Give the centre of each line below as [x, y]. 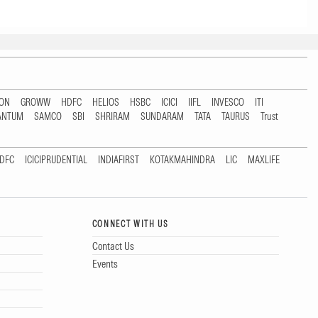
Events [105, 263]
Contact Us [113, 246]
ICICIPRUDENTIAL [56, 160]
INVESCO [228, 103]
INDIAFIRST [119, 160]
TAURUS [236, 117]
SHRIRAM [113, 117]
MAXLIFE [264, 160]
